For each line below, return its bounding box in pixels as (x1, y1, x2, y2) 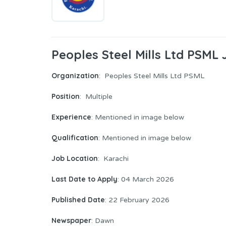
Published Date (51, 195, 105, 205)
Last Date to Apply (51, 175, 118, 184)
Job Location (51, 154, 98, 163)
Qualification (51, 133, 98, 143)
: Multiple (80, 92, 112, 101)
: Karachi (98, 154, 129, 163)
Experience (51, 112, 91, 122)
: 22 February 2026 (105, 196, 169, 205)
